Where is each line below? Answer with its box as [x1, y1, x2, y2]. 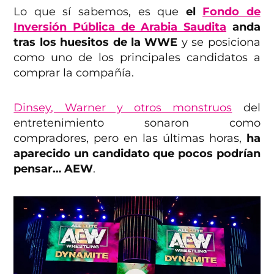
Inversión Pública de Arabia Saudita [13, 20, 226, 34]
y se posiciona [177, 35, 261, 49]
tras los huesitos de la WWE [13, 35, 178, 49]
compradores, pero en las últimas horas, [13, 131, 246, 145]
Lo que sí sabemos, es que [13, 4, 179, 18]
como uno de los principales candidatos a [13, 50, 261, 64]
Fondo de [202, 4, 261, 18]
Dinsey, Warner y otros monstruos [13, 100, 232, 114]
